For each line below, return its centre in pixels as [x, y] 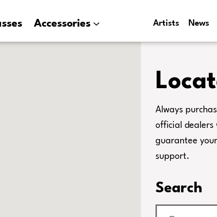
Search [179, 188]
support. [173, 156]
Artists [166, 23]
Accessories [62, 23]
